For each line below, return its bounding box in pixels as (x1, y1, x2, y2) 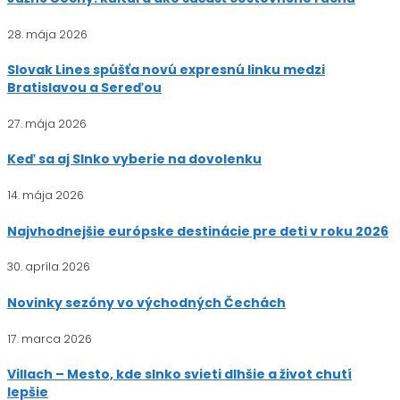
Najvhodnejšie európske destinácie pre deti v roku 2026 (7, 221, 388, 240)
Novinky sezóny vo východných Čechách (7, 293, 286, 312)
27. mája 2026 (7, 115, 87, 131)
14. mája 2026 (7, 187, 84, 204)
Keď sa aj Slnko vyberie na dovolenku (7, 150, 262, 169)
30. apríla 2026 (7, 259, 90, 275)
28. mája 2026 (7, 26, 87, 42)
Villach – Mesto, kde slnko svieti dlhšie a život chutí (7, 365, 352, 384)
